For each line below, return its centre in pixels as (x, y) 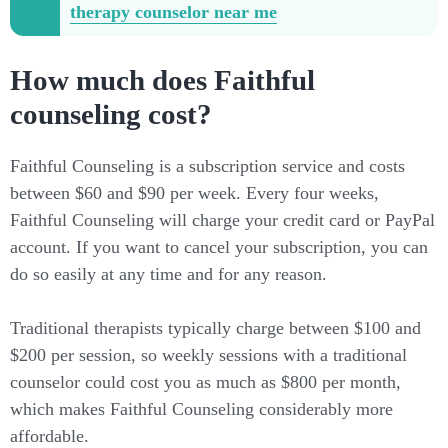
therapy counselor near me (173, 12)
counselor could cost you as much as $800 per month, (205, 381)
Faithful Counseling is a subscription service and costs (207, 165)
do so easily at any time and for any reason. (168, 273)
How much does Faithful (162, 80)
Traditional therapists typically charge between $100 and (215, 327)
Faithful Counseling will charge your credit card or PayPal (222, 219)
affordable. (49, 435)
